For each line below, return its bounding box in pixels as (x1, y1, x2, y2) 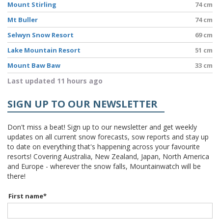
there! (7, 171, 26, 181)
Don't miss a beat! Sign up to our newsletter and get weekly (7, 122, 197, 132)
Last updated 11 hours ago (7, 76, 103, 85)
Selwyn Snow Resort (7, 30, 74, 39)
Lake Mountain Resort (7, 45, 81, 55)
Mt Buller (7, 15, 38, 24)
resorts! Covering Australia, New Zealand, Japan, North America (7, 151, 209, 161)
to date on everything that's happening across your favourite (7, 141, 200, 151)
